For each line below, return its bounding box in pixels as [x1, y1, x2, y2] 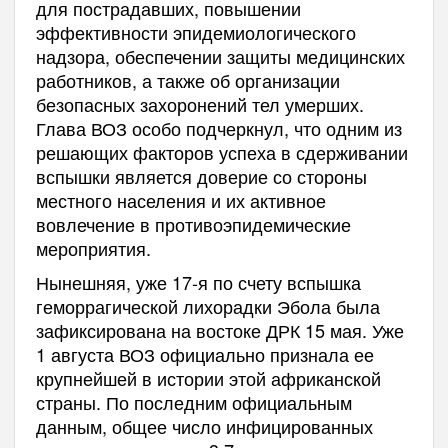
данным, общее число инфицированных [35, 413, 373, 440]
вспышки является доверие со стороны [35, 163, 367, 190]
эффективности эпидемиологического [35, 19, 356, 46]
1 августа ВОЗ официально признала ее [35, 341, 374, 368]
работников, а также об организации [35, 67, 340, 94]
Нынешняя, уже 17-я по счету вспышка [35, 269, 361, 296]
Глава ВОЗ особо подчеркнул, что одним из [35, 115, 402, 142]
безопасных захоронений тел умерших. [35, 91, 364, 118]
